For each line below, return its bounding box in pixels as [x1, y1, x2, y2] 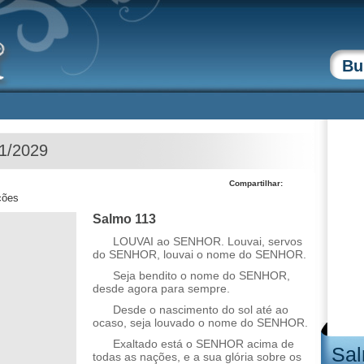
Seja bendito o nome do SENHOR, [113, 269, 290, 282]
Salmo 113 [93, 212, 156, 226]
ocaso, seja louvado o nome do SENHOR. [93, 316, 308, 329]
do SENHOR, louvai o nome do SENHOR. [93, 248, 306, 261]
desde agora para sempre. [93, 282, 230, 295]
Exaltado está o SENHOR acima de [113, 337, 294, 350]
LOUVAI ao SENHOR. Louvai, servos [113, 235, 302, 248]
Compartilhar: [229, 179, 283, 188]
